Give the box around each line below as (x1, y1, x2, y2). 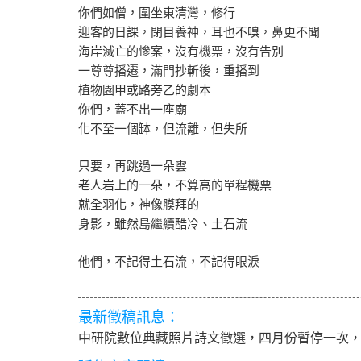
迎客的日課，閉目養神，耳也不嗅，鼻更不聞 (78, 24, 320, 39)
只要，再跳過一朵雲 (78, 159, 187, 172)
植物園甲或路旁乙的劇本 (78, 82, 211, 97)
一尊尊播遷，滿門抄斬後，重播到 (78, 63, 259, 77)
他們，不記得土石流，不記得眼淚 (78, 254, 259, 268)
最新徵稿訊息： (78, 309, 180, 326)
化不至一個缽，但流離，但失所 (78, 121, 247, 135)
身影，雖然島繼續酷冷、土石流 (78, 217, 247, 230)
